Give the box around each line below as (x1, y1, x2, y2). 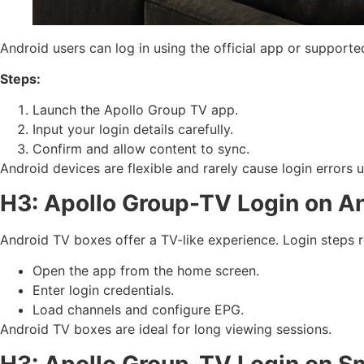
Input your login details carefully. (32, 121, 233, 138)
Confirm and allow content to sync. (32, 141, 249, 158)
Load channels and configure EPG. (32, 301, 244, 318)
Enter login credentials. (32, 282, 174, 299)
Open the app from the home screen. (32, 262, 259, 279)
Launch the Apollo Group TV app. (32, 102, 238, 119)
